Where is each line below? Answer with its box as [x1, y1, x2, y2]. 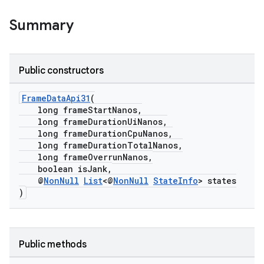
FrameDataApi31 [22, 93, 90, 104]
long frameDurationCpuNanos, [19, 128, 173, 139]
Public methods [19, 239, 87, 250]
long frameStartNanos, [19, 104, 142, 115]
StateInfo [153, 175, 198, 186]
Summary [9, 16, 74, 34]
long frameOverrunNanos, [19, 151, 153, 163]
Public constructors [19, 65, 104, 77]
